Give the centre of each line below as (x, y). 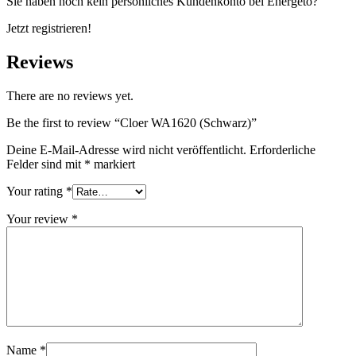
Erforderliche (282, 149)
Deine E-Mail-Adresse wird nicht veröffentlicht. (126, 149)
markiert (113, 164)
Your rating (36, 191)
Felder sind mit (45, 164)
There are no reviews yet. (70, 95)
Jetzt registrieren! (49, 29)
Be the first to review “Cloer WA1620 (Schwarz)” (132, 122)
